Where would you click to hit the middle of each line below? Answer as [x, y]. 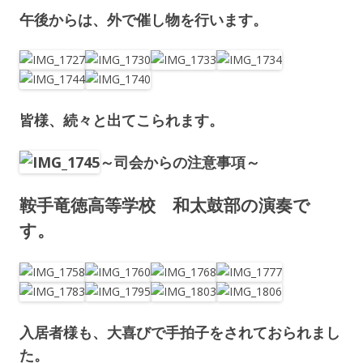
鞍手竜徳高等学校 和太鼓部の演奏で [165, 205]
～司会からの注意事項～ [180, 162]
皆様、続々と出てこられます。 [122, 120]
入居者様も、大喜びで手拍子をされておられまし [180, 332]
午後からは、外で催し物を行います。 [143, 19]
